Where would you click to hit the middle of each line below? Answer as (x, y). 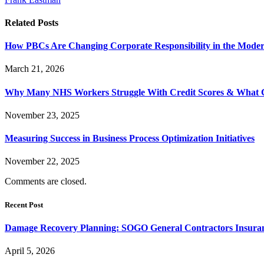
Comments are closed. (46, 181)
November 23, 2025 (42, 115)
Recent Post (24, 204)
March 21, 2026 (34, 69)
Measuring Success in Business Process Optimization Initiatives (130, 138)
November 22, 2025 (42, 161)
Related (21, 22)
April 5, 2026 (30, 251)
